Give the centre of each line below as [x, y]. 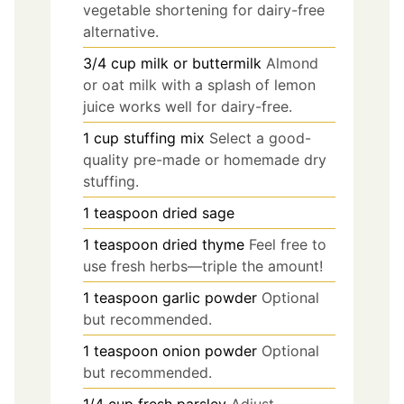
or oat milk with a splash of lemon [199, 84]
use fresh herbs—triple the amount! [203, 266]
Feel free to [288, 244]
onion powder [210, 350]
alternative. [121, 31]
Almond [292, 63]
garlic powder [210, 297]
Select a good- [260, 138]
